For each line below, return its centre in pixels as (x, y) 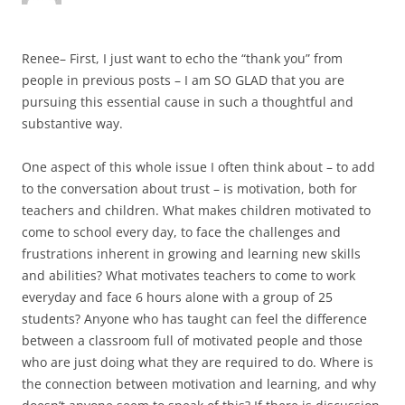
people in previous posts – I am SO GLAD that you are (183, 80)
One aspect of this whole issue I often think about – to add (198, 167)
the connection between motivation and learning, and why (199, 384)
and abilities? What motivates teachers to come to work (188, 276)
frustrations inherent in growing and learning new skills (191, 254)
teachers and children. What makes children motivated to (196, 211)
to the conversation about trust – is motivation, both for (189, 189)
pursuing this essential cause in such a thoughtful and (188, 102)
